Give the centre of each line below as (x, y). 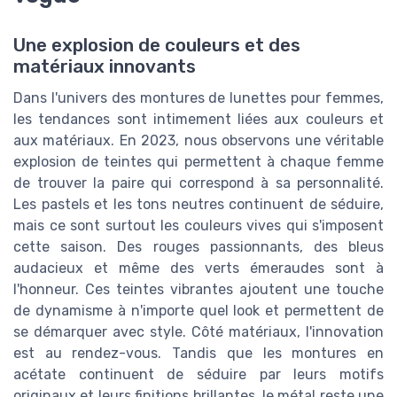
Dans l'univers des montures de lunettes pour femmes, (198, 97)
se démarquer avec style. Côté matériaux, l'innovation (198, 331)
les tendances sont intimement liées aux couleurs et (198, 119)
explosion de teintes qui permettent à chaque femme (198, 161)
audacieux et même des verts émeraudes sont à (198, 268)
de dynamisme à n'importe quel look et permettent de (198, 310)
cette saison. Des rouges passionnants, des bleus (198, 246)
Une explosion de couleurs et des (157, 45)
